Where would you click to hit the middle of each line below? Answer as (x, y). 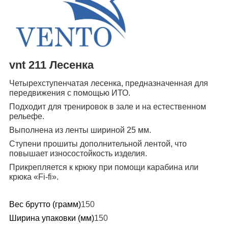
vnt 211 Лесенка (51, 65)
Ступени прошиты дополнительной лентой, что (98, 144)
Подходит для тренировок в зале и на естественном (108, 107)
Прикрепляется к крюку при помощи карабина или (104, 167)
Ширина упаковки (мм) (52, 218)
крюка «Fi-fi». (34, 177)
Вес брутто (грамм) (45, 205)
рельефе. (27, 117)
